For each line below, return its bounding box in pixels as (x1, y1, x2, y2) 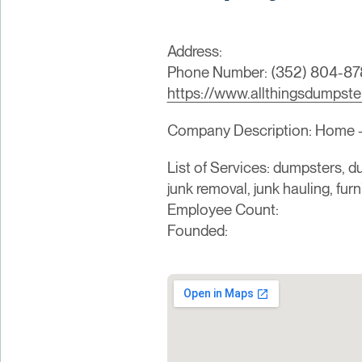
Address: (166, 41, 222, 61)
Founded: (166, 221, 228, 240)
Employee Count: (166, 200, 279, 219)
